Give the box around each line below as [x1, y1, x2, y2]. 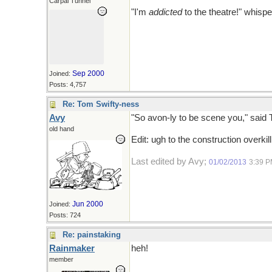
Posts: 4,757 [49, 81, 86, 88]
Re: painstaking [63, 230, 121, 239]
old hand [49, 125, 74, 132]
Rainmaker [49, 243, 95, 253]
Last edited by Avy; [131, 157, 209, 166]
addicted [149, 7, 182, 17]
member [49, 256, 73, 263]
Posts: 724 [49, 211, 81, 219]
